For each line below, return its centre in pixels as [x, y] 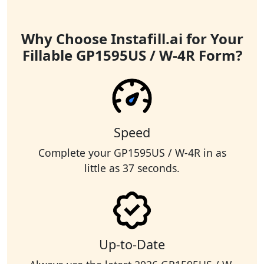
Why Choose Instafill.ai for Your [132, 39]
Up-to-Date [132, 245]
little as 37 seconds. [132, 168]
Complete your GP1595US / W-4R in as [132, 153]
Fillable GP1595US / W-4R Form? [132, 55]
